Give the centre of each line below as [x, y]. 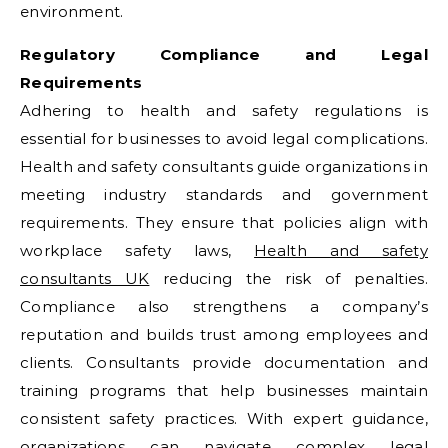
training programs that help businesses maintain [224, 390]
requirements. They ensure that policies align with [224, 222]
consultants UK [85, 278]
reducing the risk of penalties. [288, 278]
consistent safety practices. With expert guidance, [224, 418]
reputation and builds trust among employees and [224, 334]
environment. [72, 11]
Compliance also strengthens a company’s [224, 306]
